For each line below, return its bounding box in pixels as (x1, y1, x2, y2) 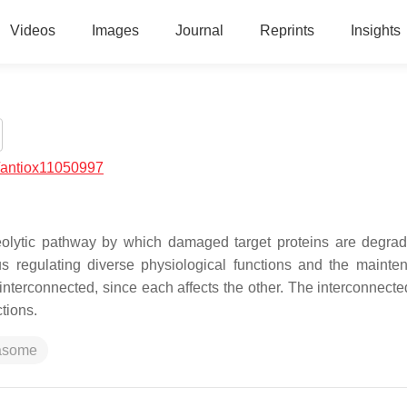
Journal (174, 23, 223, 38)
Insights (350, 23, 401, 38)
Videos (9, 23, 55, 38)
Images (91, 23, 139, 38)
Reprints (259, 23, 314, 38)
